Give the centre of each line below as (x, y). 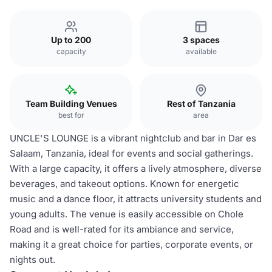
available (201, 51)
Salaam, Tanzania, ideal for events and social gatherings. (131, 153)
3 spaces (201, 40)
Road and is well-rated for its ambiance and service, (122, 229)
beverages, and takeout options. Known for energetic (124, 184)
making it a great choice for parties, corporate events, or (131, 244)
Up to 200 (71, 40)
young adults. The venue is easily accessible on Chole (127, 214)
